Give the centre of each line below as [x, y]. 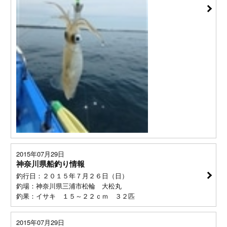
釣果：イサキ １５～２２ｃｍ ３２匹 [75, 196]
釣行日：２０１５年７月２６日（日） [72, 176]
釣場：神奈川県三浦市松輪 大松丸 [69, 186]
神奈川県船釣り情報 [50, 164]
